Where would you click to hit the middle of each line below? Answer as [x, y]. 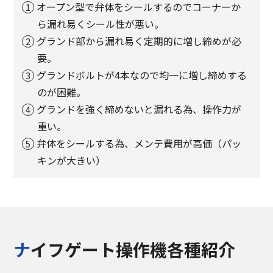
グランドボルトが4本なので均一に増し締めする [142, 75]
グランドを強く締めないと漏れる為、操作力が [139, 109]
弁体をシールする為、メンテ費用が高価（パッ [139, 143]
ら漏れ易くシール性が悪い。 [101, 23]
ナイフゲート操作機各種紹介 [133, 249]
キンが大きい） [72, 160]
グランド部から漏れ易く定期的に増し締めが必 [139, 41]
